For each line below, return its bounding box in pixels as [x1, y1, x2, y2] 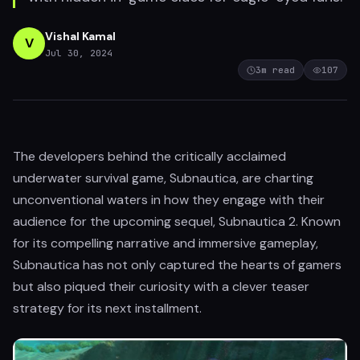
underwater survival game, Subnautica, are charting [13, 170, 313, 186]
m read [261, 64, 295, 76]
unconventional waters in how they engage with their [13, 191, 325, 208]
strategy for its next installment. [13, 300, 202, 317]
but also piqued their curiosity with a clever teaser [13, 278, 309, 295]
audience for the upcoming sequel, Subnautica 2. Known [13, 213, 341, 230]
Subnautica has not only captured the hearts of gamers [13, 256, 342, 273]
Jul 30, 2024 [45, 47, 112, 59]
